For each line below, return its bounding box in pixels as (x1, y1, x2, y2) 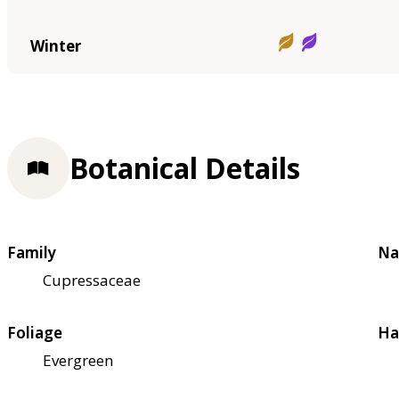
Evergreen (43, 350, 113, 371)
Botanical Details (69, 149, 300, 188)
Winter (29, 35, 81, 56)
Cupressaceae (43, 270, 141, 291)
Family (7, 242, 56, 264)
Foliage (7, 322, 62, 344)
